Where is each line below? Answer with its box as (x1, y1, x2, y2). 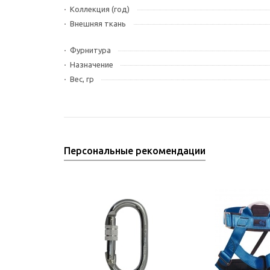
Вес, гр (70, 75, 94, 83)
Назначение (70, 60, 113, 69)
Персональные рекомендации (64, 145, 206, 156)
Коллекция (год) (70, 5, 130, 13)
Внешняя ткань (70, 19, 126, 28)
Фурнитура (70, 46, 111, 54)
